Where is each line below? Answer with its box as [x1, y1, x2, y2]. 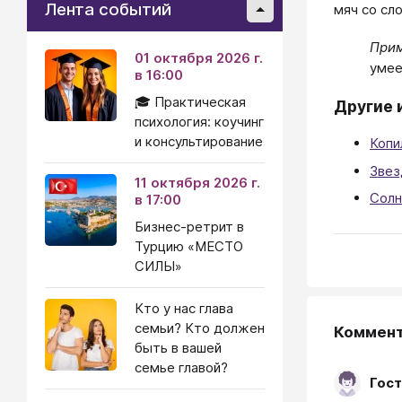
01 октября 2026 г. [135, 49, 263, 66]
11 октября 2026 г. [135, 174, 260, 191]
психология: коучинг [135, 113, 265, 130]
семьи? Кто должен [135, 319, 265, 336]
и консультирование [135, 133, 263, 150]
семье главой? [135, 359, 228, 376]
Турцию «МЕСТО [135, 238, 243, 255]
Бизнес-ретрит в [135, 218, 244, 235]
